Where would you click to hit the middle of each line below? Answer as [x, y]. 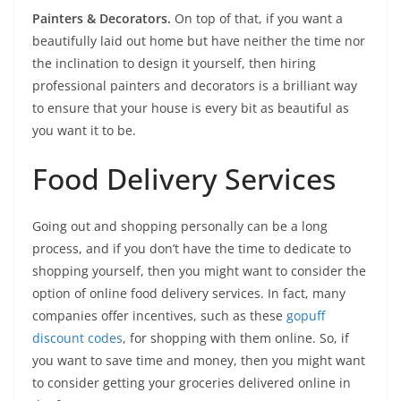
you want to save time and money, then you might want [199, 360]
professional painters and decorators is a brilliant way [195, 85]
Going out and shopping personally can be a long [180, 226]
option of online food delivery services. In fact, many [189, 293]
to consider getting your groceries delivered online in [192, 383]
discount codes [77, 338]
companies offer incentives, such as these [159, 316]
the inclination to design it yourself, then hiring [174, 63]
